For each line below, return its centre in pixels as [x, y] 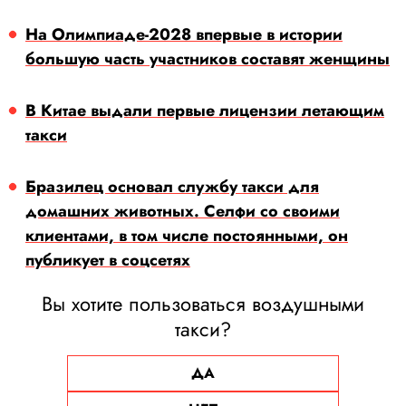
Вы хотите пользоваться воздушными [203, 304]
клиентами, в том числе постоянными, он [187, 236]
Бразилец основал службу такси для [172, 187]
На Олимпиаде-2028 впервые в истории [184, 35]
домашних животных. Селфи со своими [183, 212]
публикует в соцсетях [108, 261]
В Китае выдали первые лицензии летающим [205, 111]
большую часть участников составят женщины [208, 59]
